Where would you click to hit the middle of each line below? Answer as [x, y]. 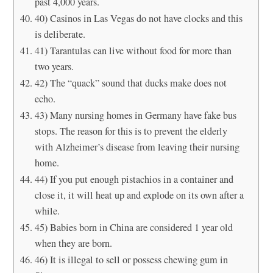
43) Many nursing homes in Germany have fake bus [135, 115]
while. [47, 211]
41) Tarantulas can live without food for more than [133, 50]
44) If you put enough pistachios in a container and [134, 179]
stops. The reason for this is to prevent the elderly [131, 131]
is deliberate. [60, 34]
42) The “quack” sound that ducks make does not [130, 83]
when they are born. [73, 243]
